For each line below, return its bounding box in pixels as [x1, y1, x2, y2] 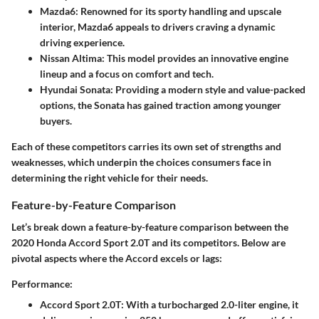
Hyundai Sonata [40, 83, 110, 95]
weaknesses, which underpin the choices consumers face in [11, 155, 271, 168]
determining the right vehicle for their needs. [11, 171, 208, 184]
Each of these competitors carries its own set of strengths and [11, 140, 281, 152]
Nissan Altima [40, 51, 102, 64]
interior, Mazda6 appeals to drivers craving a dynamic [40, 20, 276, 33]
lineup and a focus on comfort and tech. [40, 67, 214, 80]
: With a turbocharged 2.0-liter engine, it [121, 298, 298, 311]
